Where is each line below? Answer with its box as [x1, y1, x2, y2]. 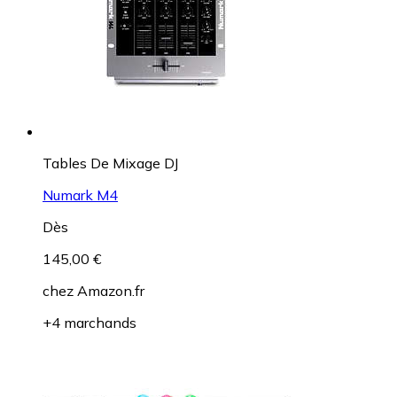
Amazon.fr [77, 281, 144, 300]
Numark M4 [43, 185, 118, 204]
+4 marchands [43, 313, 136, 331]
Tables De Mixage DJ [43, 153, 178, 172]
